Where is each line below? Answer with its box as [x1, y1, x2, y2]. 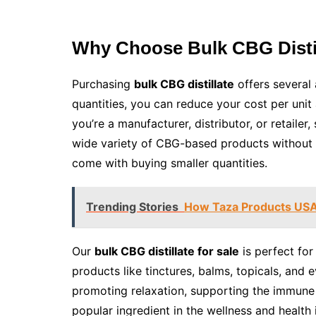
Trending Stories [86, 200, 178, 214]
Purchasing [72, 77, 134, 92]
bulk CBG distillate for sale [95, 244, 239, 259]
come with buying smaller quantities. [72, 156, 267, 171]
